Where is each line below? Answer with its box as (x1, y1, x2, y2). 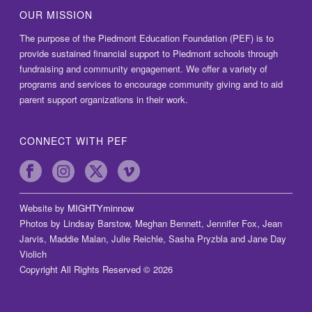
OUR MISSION (19, 8, 93, 22)
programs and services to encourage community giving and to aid (19, 77, 283, 91)
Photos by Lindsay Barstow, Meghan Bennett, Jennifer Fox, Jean (19, 217, 283, 231)
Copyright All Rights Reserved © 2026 (19, 263, 173, 276)
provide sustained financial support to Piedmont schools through (19, 47, 279, 61)
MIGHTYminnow (68, 201, 134, 215)
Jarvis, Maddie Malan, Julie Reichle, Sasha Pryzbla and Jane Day (19, 232, 287, 246)
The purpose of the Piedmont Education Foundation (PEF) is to (19, 31, 274, 45)
